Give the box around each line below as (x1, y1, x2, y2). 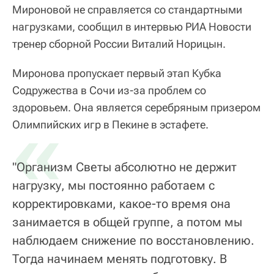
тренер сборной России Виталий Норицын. (12, 37, 226, 50)
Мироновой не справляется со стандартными (12, 2, 242, 16)
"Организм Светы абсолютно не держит (12, 159, 237, 174)
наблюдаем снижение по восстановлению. (12, 232, 254, 248)
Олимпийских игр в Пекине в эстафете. (12, 117, 209, 131)
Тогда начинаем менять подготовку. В (12, 251, 227, 266)
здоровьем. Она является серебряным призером (12, 100, 261, 114)
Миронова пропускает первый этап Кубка (12, 66, 221, 80)
